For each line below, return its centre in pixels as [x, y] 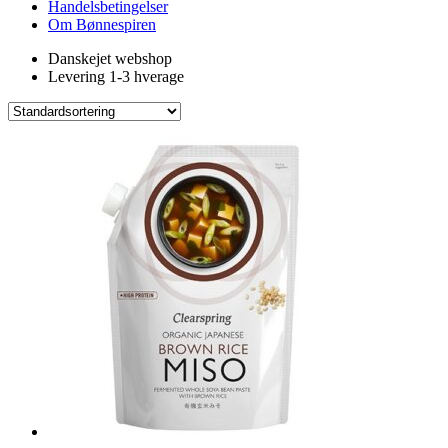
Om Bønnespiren [102, 24]
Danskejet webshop [110, 58]
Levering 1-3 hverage [116, 76]
